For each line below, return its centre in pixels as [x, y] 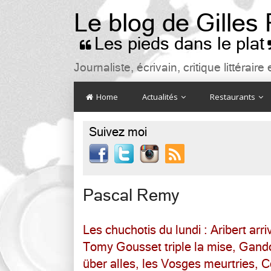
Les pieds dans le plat [179, 44]
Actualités [161, 97]
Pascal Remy [131, 195]
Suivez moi [118, 132]
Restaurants [233, 97]
